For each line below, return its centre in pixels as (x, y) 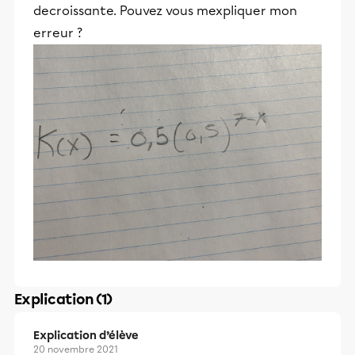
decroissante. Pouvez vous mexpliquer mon (165, 11)
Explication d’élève (86, 336)
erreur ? (58, 33)
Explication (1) (63, 300)
